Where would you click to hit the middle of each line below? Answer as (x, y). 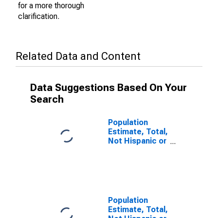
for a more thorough (51, 6)
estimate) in (131, 159)
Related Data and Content (78, 56)
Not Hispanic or (137, 141)
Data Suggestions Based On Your (109, 88)
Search (47, 99)
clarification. (39, 16)
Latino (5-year (134, 150)
